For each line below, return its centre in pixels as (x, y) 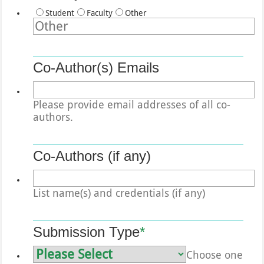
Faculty (100, 13)
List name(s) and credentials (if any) (119, 193)
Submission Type (87, 232)
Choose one (215, 255)
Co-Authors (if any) (92, 156)
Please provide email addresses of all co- (132, 104)
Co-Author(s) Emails (96, 67)
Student (60, 13)
